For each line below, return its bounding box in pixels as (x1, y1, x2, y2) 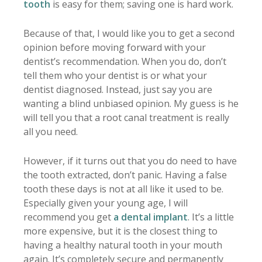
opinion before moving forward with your (23, 41, 206, 54)
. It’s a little (188, 211, 234, 224)
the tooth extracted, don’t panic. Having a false (23, 168, 227, 182)
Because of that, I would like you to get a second (23, 27, 235, 40)
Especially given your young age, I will (23, 196, 188, 210)
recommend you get (23, 211, 113, 224)
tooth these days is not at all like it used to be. (23, 182, 223, 196)
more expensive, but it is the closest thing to (23, 225, 218, 238)
